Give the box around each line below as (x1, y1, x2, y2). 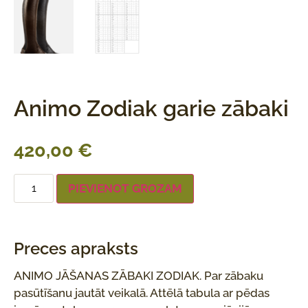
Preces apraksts (14, 238, 138, 258)
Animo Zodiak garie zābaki (14, 95, 289, 121)
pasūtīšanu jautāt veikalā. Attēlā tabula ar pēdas (14, 285, 269, 300)
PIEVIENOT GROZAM (68, 181, 183, 195)
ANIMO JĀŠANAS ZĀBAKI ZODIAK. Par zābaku (14, 268, 263, 283)
